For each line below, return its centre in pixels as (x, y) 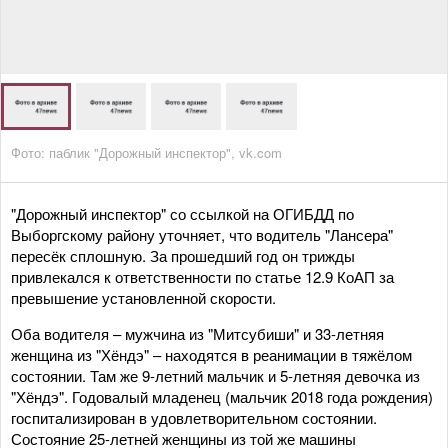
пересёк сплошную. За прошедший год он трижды (183, 255)
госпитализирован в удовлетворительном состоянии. (194, 417)
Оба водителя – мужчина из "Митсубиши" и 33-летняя (197, 333)
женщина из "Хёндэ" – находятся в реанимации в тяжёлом (211, 354)
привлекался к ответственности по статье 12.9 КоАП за (202, 276)
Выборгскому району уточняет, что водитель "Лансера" (202, 234)
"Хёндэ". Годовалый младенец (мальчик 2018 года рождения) (222, 396)
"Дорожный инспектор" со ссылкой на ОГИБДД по (182, 213)
